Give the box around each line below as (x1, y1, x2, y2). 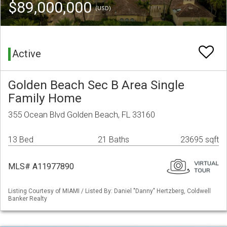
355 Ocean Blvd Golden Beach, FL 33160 (8, 109, 155, 120)
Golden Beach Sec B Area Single (8, 78, 184, 93)
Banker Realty (8, 195, 47, 203)
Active (12, 48, 41, 60)
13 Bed (8, 135, 33, 145)
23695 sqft (180, 135, 219, 145)
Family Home (8, 91, 82, 106)
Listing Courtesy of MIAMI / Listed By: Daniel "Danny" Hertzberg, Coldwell (8, 187, 211, 195)
